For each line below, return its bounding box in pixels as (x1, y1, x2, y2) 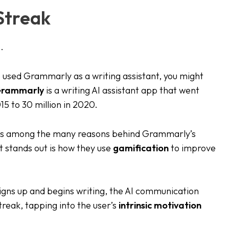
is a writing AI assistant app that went (44, 84, 199, 96)
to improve (171, 142, 216, 154)
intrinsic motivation (119, 199, 201, 212)
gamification (113, 142, 171, 154)
